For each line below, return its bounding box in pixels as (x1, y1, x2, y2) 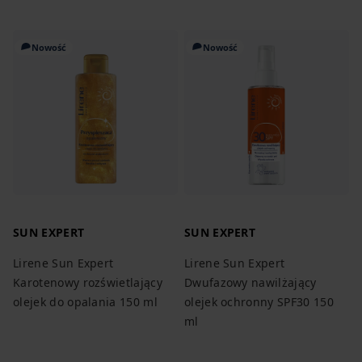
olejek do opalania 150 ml (13, 293, 158, 309)
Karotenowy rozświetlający (13, 274, 163, 290)
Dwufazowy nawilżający (183, 274, 317, 290)
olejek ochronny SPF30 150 (183, 293, 334, 309)
